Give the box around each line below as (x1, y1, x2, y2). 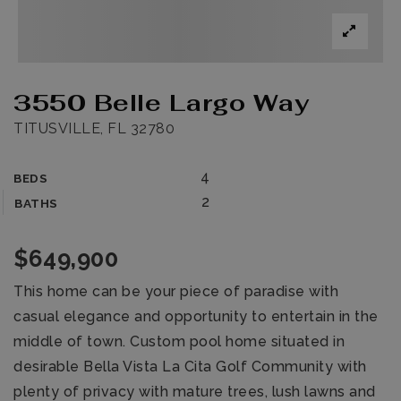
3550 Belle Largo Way (13, 87, 309, 118)
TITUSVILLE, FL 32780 (13, 120, 175, 137)
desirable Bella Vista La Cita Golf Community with (13, 358, 367, 375)
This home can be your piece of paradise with (13, 283, 338, 300)
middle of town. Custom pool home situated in (13, 333, 345, 350)
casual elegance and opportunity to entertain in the (13, 308, 379, 325)
